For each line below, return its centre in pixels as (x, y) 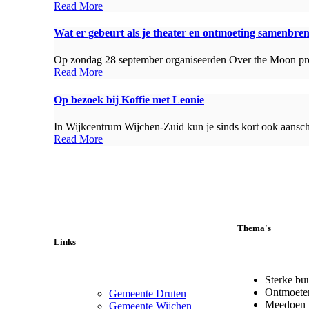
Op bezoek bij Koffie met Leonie (129, 99)
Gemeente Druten (148, 294)
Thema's (254, 228)
